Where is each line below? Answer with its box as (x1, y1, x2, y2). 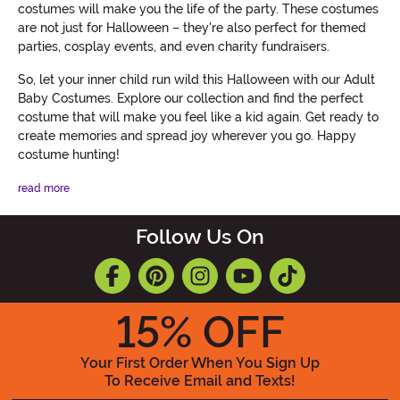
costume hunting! (18, 147, 120, 162)
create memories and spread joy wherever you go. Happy (18, 129, 356, 144)
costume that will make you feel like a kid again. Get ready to (18, 110, 379, 125)
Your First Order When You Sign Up (80, 354, 320, 372)
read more (18, 182, 70, 196)
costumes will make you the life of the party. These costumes (18, 2, 379, 17)
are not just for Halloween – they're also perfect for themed (18, 21, 366, 36)
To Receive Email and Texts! (104, 372, 296, 390)
